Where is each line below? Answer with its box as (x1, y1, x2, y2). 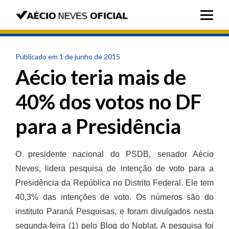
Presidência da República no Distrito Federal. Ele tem (15, 178, 214, 187)
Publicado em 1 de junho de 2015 (15, 52, 120, 61)
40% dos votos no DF (15, 89, 201, 114)
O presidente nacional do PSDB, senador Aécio (15, 150, 214, 158)
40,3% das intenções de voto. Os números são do (15, 193, 214, 201)
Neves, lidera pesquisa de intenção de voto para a (15, 164, 214, 173)
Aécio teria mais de (15, 65, 186, 89)
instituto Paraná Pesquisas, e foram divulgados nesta (15, 207, 214, 216)
